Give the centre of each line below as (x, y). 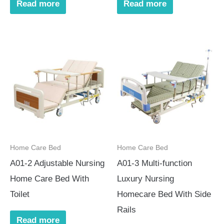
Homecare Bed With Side (164, 194)
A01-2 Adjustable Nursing (57, 163)
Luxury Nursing (145, 179)
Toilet (20, 194)
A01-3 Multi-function (154, 163)
